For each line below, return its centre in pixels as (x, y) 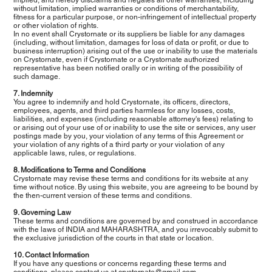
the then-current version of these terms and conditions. (103, 195)
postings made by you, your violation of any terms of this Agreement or (129, 136)
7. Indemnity (33, 93)
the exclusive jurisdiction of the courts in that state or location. (114, 238)
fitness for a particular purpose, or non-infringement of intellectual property (135, 17)
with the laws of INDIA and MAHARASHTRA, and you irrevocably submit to (136, 229)
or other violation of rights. (56, 25)
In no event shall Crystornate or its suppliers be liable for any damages (129, 34)
